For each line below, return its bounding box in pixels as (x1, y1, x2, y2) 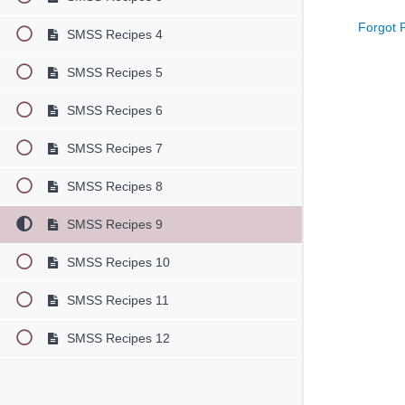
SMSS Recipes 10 (62, 255, 170, 270)
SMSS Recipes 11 (62, 293, 169, 308)
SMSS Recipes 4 (62, 27, 163, 42)
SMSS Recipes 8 (62, 179, 163, 194)
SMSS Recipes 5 (62, 65, 163, 80)
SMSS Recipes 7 (62, 141, 163, 156)
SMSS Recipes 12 (62, 331, 170, 346)
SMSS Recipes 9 (62, 217, 163, 232)
